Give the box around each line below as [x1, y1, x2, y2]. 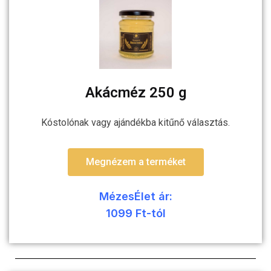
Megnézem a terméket [85, 155, 186, 168]
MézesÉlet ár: [99, 189, 172, 203]
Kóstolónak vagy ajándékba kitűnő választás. [41, 116, 230, 128]
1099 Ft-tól [105, 206, 166, 220]
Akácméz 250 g [85, 84, 186, 102]
